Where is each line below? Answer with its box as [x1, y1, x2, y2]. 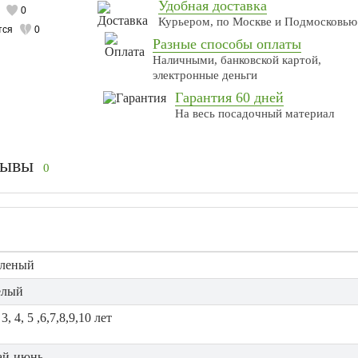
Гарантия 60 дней [175, 89, 284, 106]
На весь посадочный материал [175, 107, 335, 121]
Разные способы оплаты [153, 36, 302, 53]
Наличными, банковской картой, [153, 54, 322, 67]
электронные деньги [153, 69, 258, 82]
